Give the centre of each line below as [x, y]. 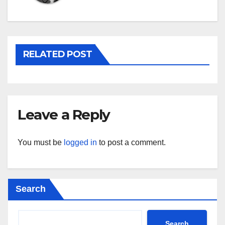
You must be [41, 142]
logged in [80, 142]
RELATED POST [58, 54]
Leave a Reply [64, 115]
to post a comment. [131, 142]
